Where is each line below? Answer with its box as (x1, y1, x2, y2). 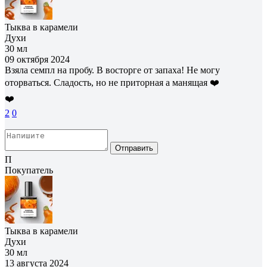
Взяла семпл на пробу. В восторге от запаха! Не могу (5, 64, 220, 75)
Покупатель (5, 164, 53, 175)
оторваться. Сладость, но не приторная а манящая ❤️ (5, 77, 219, 88)
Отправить (115, 143, 153, 153)
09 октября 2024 (5, 54, 70, 64)
